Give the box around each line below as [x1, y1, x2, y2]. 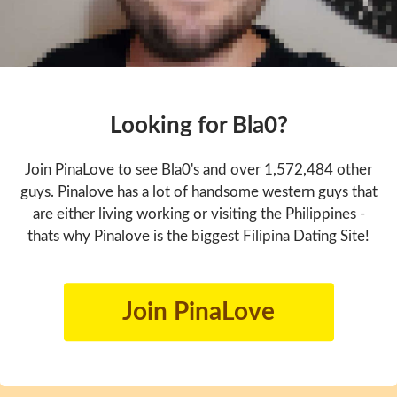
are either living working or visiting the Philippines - [32, 206, 365, 222]
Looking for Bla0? [109, 113, 288, 137]
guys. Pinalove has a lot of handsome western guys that [19, 183, 378, 199]
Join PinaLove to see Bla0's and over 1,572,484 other [25, 161, 372, 177]
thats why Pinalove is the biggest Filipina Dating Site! [27, 228, 370, 244]
